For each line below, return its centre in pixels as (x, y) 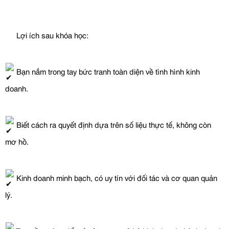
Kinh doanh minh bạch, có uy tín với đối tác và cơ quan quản (116, 177)
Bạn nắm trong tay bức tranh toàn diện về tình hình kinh (107, 71)
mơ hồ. (17, 141)
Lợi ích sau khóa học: (51, 35)
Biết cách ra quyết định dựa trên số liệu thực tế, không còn (113, 124)
